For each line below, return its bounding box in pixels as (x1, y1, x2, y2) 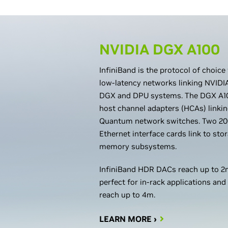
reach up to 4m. (99, 190, 155, 199)
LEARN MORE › (99, 214, 157, 224)
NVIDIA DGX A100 (99, 41, 220, 59)
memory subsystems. (99, 141, 177, 151)
